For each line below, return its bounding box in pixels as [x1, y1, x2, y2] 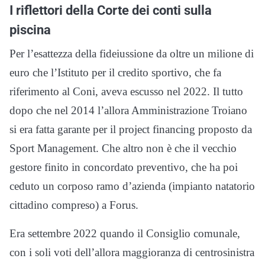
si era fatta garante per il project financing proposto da [9, 123, 252, 136]
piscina [9, 22, 51, 38]
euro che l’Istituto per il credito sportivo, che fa [9, 66, 221, 79]
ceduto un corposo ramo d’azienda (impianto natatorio [9, 180, 255, 193]
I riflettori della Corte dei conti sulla [9, 2, 212, 18]
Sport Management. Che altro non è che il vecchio [9, 142, 237, 155]
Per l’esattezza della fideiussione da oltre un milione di [9, 47, 254, 60]
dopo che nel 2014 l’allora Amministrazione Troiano [9, 104, 247, 117]
